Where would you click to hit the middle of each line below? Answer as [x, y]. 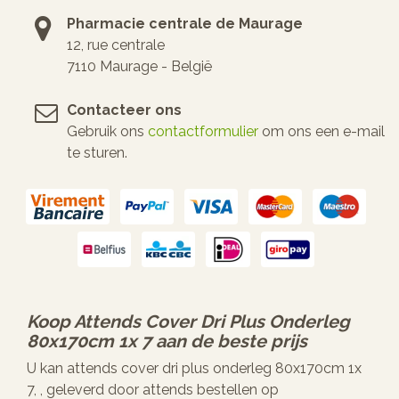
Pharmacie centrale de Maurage [185, 23]
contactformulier [203, 131]
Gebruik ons [107, 131]
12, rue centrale [116, 45]
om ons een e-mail [322, 131]
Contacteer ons [124, 110]
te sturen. [97, 152]
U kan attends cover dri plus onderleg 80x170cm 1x [194, 368]
